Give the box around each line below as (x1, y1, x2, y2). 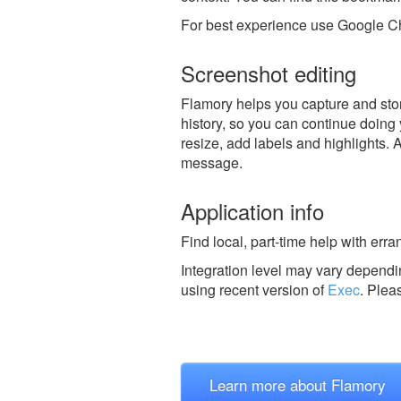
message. (181, 151, 243, 173)
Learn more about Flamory (209, 372, 386, 396)
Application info (181, 194, 324, 226)
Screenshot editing (181, 56, 356, 89)
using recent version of (181, 278, 328, 300)
